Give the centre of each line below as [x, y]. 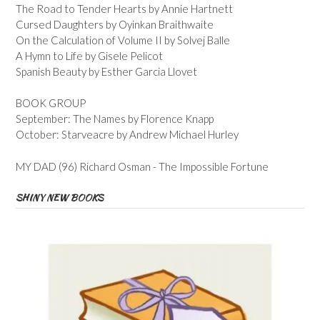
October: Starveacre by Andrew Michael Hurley [127, 135]
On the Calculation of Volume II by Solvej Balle [123, 40]
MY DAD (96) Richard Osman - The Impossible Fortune [142, 166]
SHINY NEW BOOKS [60, 197]
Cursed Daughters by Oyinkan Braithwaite [115, 24]
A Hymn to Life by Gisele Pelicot [89, 55]
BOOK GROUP [51, 103]
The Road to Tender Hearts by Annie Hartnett [124, 8]
